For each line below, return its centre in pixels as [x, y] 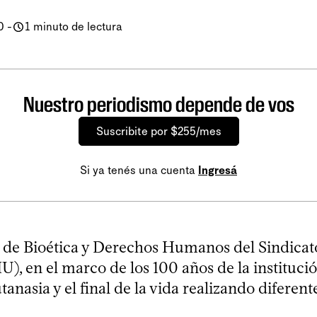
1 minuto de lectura [74, 26]
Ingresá [218, 170]
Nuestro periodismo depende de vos [158, 104]
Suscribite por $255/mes [158, 131]
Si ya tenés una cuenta [139, 170]
